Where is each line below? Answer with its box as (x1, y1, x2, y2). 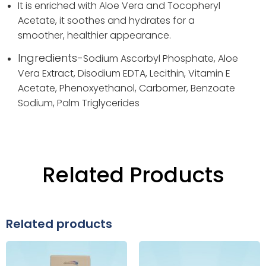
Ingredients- (18, 50, 83, 65)
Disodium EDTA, (78, 66, 150, 80)
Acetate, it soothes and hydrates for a (18, 14, 195, 28)
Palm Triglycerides (57, 96, 140, 110)
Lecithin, (150, 66, 188, 80)
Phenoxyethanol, (59, 81, 139, 95)
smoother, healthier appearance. (18, 28, 171, 43)
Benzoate (191, 81, 235, 95)
